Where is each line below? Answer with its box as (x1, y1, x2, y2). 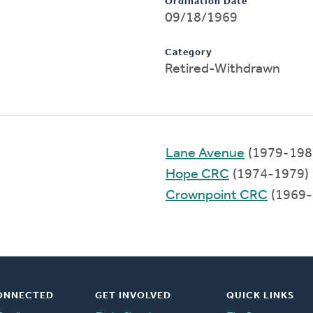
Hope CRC (166, 167, 229, 182)
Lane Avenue (166, 146, 245, 161)
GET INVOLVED (94, 290, 171, 301)
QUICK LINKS (226, 290, 294, 301)
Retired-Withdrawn (165, 61, 281, 76)
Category (165, 47, 212, 58)
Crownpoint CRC (166, 188, 268, 203)
